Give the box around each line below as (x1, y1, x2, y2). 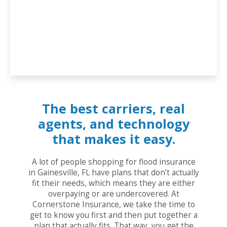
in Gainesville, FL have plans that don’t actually (28, 167, 199, 178)
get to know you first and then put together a (29, 210, 198, 221)
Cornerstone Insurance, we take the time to (32, 199, 195, 210)
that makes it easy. (52, 130, 175, 148)
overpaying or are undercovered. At (48, 188, 179, 200)
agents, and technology (37, 115, 190, 133)
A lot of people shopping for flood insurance (31, 157, 196, 168)
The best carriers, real (42, 100, 185, 118)
